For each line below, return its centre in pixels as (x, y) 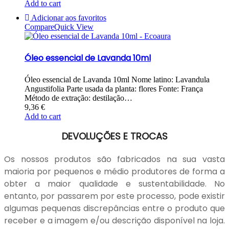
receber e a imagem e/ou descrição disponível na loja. (114, 221)
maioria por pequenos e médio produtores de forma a (114, 172)
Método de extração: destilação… (78, 98)
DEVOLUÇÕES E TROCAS (114, 136)
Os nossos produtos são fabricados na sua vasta (114, 159)
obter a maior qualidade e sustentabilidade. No (114, 184)
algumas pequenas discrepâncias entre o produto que (114, 209)
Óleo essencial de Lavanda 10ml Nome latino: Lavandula (117, 80)
